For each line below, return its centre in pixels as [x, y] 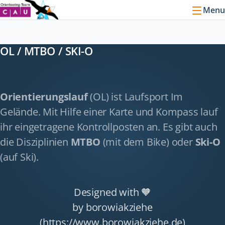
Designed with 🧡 [113, 192]
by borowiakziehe [113, 207]
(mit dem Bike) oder [148, 142]
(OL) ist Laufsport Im [137, 97]
